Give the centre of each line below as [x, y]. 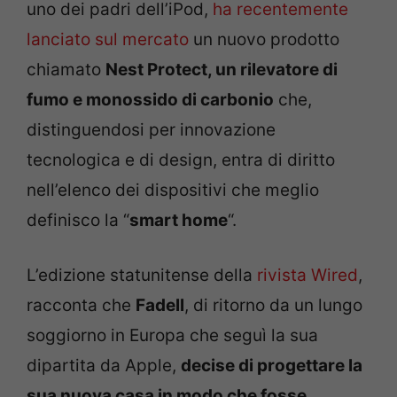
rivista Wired [307, 275]
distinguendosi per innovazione [151, 129]
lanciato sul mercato [108, 39]
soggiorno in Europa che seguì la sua [172, 335]
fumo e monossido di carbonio [150, 99]
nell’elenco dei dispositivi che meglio [173, 190]
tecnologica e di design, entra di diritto [181, 160]
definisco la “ [78, 220]
